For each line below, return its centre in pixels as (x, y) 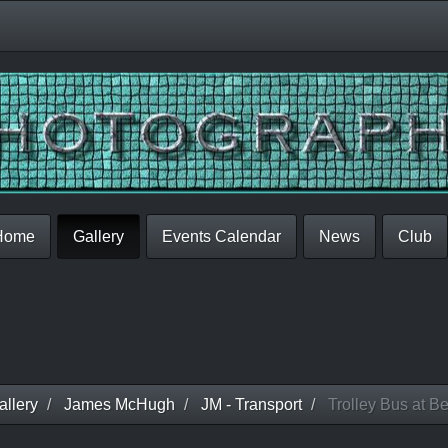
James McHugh (119, 404)
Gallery (98, 236)
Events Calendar (221, 236)
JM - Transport (251, 404)
